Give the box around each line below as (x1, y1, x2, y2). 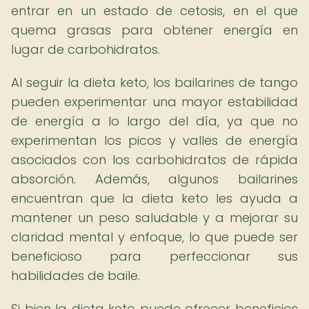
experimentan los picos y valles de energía (11, 132, 298, 149)
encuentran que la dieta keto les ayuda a (11, 190, 298, 207)
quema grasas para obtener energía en (11, 21, 298, 39)
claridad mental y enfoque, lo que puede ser (11, 228, 298, 246)
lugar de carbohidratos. (11, 41, 160, 58)
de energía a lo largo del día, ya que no (11, 112, 298, 130)
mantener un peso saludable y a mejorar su (11, 209, 298, 226)
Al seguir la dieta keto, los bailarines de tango (11, 74, 298, 91)
